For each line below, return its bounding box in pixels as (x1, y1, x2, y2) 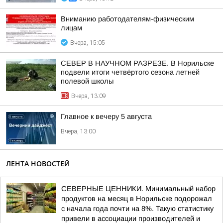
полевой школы (61, 77, 113, 85)
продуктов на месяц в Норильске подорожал (61, 195, 212, 203)
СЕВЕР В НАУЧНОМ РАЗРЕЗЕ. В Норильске (61, 59, 214, 67)
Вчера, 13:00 (61, 128, 96, 135)
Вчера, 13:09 (71, 93, 106, 100)
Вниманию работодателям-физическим (61, 15, 194, 23)
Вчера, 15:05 (70, 39, 105, 46)
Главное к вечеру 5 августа (61, 112, 152, 120)
